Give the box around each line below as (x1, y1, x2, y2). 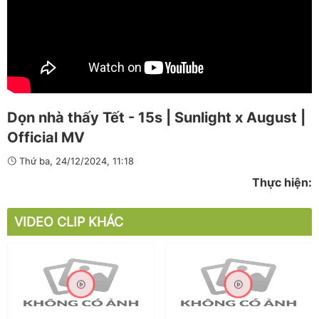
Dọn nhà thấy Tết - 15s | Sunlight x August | (7, 109, 305, 127)
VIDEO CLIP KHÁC (14, 214, 123, 230)
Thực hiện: (252, 175, 312, 190)
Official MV (7, 129, 85, 147)
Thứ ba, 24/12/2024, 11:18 (16, 155, 134, 167)
